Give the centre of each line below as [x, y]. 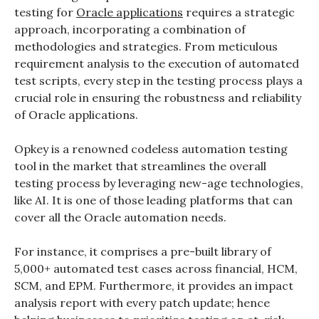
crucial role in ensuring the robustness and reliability [158, 97]
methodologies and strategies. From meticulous [146, 46]
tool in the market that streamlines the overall [140, 166]
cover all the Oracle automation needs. [120, 217]
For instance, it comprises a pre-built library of [143, 251]
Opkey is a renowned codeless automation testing [151, 148]
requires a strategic [239, 12]
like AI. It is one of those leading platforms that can [153, 200]
